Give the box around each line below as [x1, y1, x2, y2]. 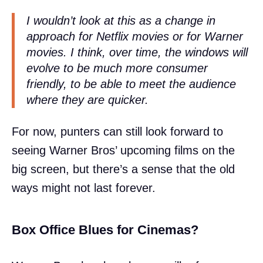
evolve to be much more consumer [26, 62, 208, 75]
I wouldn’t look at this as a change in [26, 14, 215, 28]
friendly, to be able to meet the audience [26, 77, 236, 91]
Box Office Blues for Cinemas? [12, 222, 198, 237]
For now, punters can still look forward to [12, 124, 223, 138]
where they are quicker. [26, 93, 149, 107]
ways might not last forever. [12, 181, 156, 194]
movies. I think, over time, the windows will [26, 46, 248, 59]
